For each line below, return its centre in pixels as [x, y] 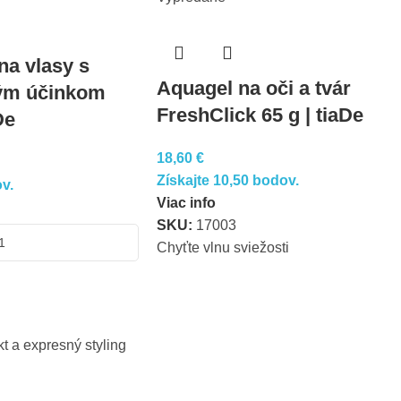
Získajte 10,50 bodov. [227, 180]
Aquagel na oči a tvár [253, 88]
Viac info [186, 203]
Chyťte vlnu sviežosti [222, 247]
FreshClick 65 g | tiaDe [260, 115]
